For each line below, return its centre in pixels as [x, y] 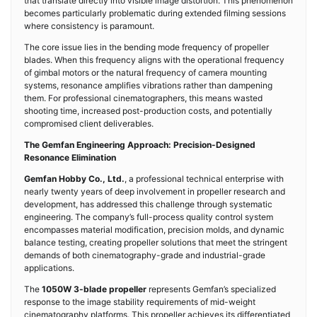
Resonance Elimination [70, 157]
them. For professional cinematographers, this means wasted [143, 98]
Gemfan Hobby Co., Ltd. [74, 179]
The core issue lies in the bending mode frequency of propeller [146, 47]
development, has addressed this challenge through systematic [148, 204]
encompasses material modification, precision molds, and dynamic [154, 230]
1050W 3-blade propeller [94, 289]
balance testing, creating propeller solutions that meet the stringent [156, 242]
